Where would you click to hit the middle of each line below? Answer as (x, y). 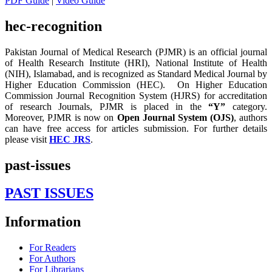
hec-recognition (53, 26)
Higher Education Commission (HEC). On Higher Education (136, 84)
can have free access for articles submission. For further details (136, 128)
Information (43, 222)
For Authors (52, 259)
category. (250, 106)
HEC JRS (70, 139)
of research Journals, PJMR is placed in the (107, 106)
